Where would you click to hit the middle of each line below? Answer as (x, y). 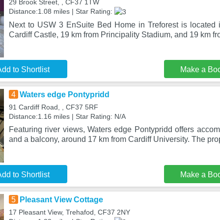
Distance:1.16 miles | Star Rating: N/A (67, 116)
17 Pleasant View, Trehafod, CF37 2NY (69, 212)
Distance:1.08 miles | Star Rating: (61, 11)
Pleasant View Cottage (61, 200)
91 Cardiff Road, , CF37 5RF (53, 107)
